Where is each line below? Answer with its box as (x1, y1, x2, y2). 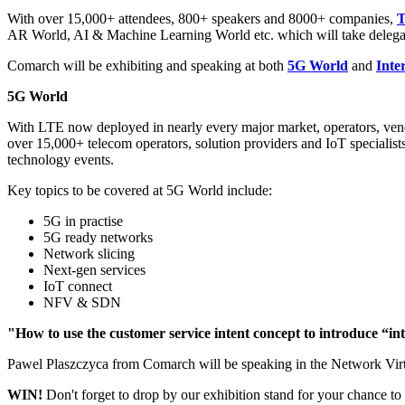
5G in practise (43, 212, 123, 229)
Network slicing (43, 245, 135, 261)
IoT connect (43, 278, 112, 294)
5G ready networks (43, 229, 153, 245)
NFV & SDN (43, 294, 121, 310)
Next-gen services (43, 261, 146, 278)
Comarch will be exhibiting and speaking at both (7, 57, 287, 73)
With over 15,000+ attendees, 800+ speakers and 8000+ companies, (7, 10, 397, 26)
